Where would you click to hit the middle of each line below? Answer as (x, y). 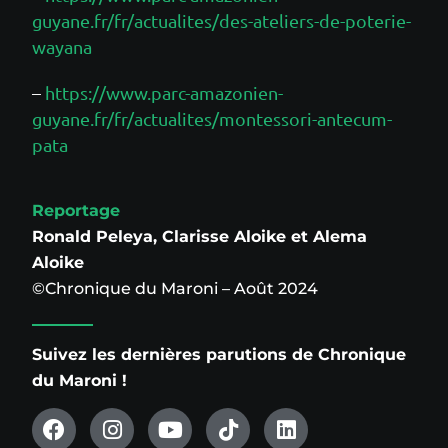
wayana (62, 46)
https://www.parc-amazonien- (164, 92)
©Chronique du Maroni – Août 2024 (175, 288)
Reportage (76, 210)
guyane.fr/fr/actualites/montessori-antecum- (212, 118)
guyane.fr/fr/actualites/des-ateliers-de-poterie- (221, 20)
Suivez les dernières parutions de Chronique (219, 354)
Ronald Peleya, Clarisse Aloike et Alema (199, 236)
